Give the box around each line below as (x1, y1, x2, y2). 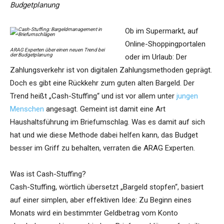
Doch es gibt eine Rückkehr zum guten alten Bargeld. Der (10, 78, 194, 88)
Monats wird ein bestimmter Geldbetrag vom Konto (10, 208, 178, 218)
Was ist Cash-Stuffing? (10, 169, 86, 179)
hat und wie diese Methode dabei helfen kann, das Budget (10, 130, 198, 140)
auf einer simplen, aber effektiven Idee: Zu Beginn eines (10, 195, 191, 205)
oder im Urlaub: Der (125, 52, 187, 62)
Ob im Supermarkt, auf (125, 26, 198, 36)
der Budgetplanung (10, 52, 52, 58)
